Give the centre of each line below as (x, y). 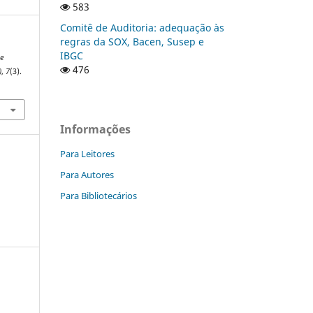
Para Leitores (87, 153)
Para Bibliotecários (99, 195)
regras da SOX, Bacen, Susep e (132, 41)
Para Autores (87, 174)
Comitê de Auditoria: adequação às (142, 27)
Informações (95, 129)
